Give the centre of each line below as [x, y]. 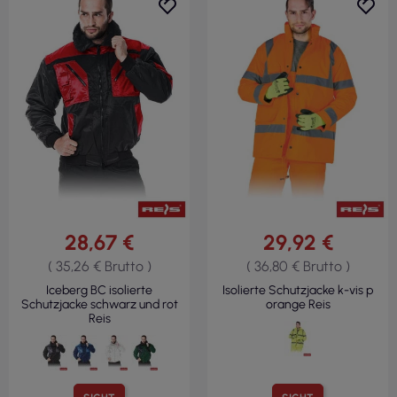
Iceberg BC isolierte [99, 290]
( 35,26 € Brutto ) [99, 266]
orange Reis [298, 304]
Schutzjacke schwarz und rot [99, 304]
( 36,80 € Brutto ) [298, 266]
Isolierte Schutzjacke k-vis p [298, 290]
